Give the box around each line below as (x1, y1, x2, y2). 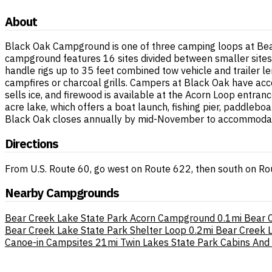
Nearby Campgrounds (5, 185, 119, 202)
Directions (5, 135, 58, 152)
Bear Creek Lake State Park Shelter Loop (5, 223, 186, 236)
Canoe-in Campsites (5, 236, 93, 248)
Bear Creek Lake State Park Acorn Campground (5, 211, 215, 224)
